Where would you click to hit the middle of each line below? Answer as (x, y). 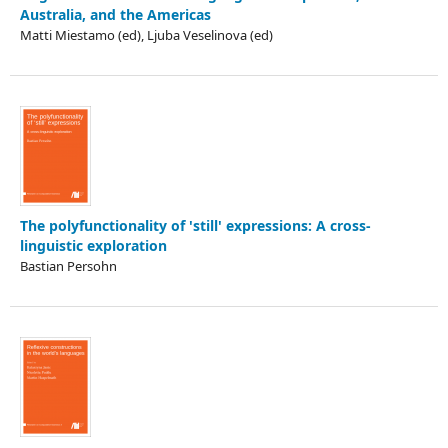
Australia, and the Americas (115, 15)
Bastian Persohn (68, 266)
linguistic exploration (93, 246)
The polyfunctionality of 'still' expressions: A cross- (195, 226)
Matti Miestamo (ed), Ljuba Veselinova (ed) (146, 35)
